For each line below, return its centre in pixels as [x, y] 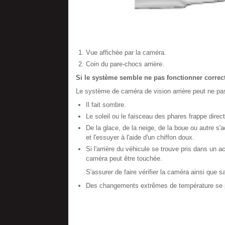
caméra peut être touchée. [124, 158]
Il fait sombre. [106, 105]
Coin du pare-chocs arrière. [125, 64]
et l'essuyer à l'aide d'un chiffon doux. [140, 137]
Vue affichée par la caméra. [126, 52]
